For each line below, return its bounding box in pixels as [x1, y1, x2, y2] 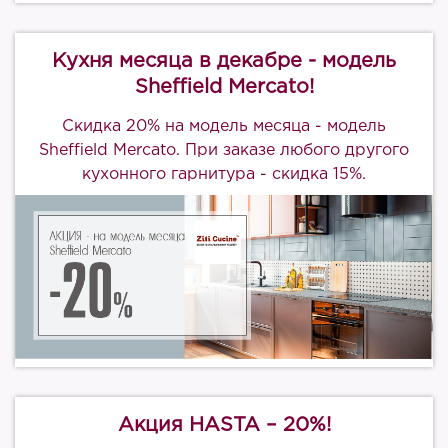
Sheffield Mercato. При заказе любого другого [39, 143, 409, 158]
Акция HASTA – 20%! [117, 416, 331, 434]
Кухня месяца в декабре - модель [52, 52, 396, 70]
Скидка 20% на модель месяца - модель [62, 119, 386, 134]
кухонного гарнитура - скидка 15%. [82, 167, 366, 182]
